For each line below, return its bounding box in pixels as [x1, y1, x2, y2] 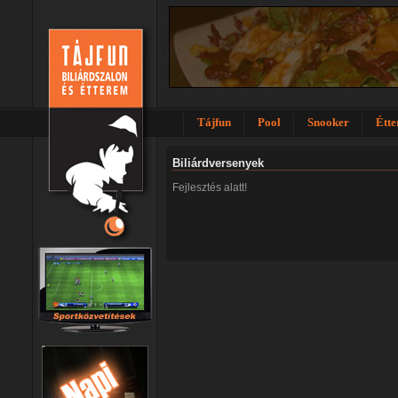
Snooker [307, 115, 349, 129]
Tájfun [197, 115, 231, 129]
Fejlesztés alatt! [172, 181, 247, 194]
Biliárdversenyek [172, 156, 264, 170]
